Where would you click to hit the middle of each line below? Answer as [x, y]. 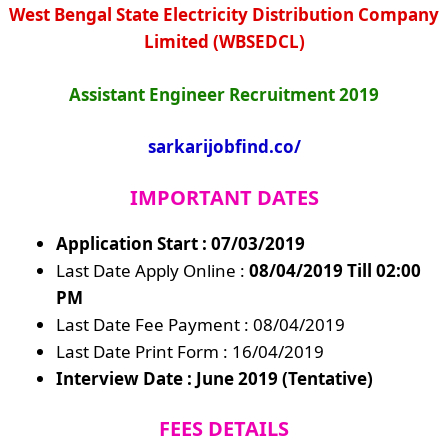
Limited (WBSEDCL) [224, 42]
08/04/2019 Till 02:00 [335, 270]
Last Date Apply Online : [152, 270]
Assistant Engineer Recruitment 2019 [224, 94]
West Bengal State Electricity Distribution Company [224, 15]
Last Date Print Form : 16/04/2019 [190, 351]
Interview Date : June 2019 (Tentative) [214, 378]
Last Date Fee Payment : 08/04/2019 [200, 324]
